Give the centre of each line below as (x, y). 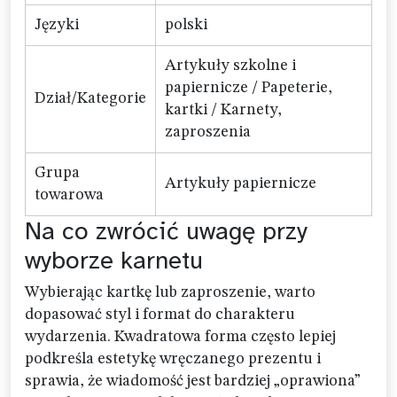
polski (186, 25)
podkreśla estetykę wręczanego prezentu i (173, 359)
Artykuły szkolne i (230, 66)
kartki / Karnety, (223, 110)
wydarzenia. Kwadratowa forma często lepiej (180, 337)
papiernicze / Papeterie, (249, 88)
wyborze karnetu (114, 261)
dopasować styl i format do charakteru (160, 315)
